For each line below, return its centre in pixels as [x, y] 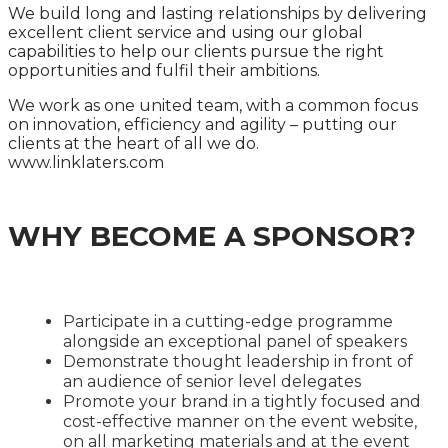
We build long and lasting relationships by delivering [217, 13]
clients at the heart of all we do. [133, 143]
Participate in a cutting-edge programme [228, 321]
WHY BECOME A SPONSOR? [212, 236]
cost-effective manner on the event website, [240, 421]
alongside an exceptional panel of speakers [235, 341]
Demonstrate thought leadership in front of [238, 361]
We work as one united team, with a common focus [213, 105]
